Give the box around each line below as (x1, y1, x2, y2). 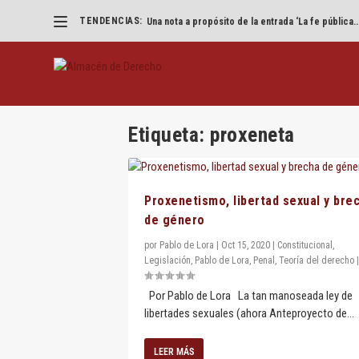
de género (144, 212, 205, 228)
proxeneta (210, 123, 295, 147)
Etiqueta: (128, 123, 210, 147)
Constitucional (277, 240, 333, 252)
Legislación (144, 255, 191, 267)
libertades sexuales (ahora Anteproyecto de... (144, 306, 354, 321)
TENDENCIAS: (79, 15, 143, 26)
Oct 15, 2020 (221, 240, 270, 252)
